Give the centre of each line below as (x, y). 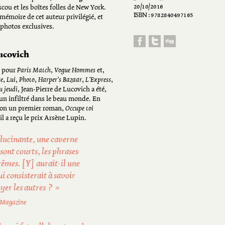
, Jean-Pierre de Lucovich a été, (62, 90)
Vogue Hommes (75, 71)
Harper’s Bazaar (60, 80)
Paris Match (34, 71)
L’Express (98, 80)
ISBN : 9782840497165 (163, 15)
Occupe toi (79, 109)
